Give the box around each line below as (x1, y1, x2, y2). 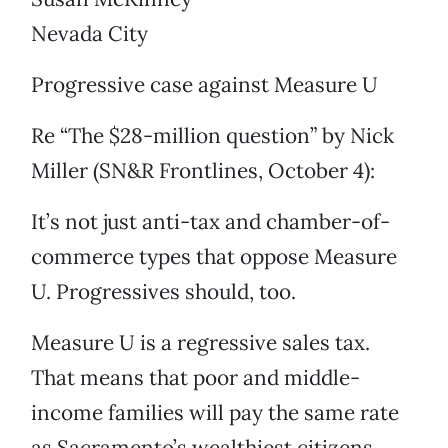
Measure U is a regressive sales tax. (31, 329, 370, 357)
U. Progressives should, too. (31, 278, 296, 306)
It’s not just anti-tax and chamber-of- (31, 208, 390, 236)
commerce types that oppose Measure (31, 243, 397, 271)
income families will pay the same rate (31, 399, 399, 427)
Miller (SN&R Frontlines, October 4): (31, 157, 375, 185)
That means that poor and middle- (31, 364, 360, 392)
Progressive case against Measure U (31, 71, 378, 99)
